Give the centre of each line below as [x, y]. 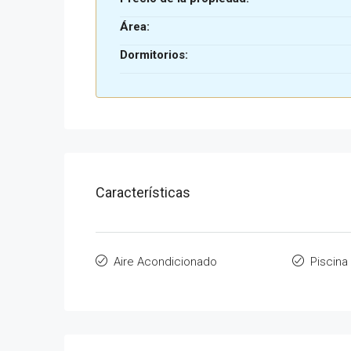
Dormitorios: [154, 55]
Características [143, 192]
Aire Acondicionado [165, 262]
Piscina [329, 262]
